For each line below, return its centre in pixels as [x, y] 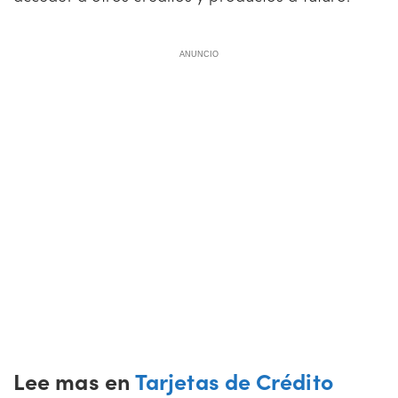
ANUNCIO [199, 54]
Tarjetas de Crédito [234, 381]
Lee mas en [74, 381]
